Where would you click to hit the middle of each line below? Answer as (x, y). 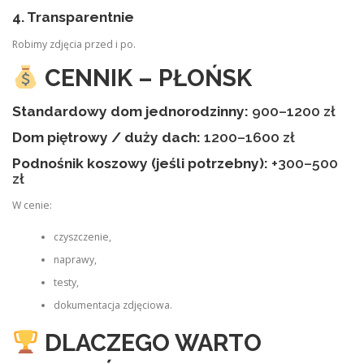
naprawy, (75, 259)
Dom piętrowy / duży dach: (106, 137)
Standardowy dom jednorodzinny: (130, 111)
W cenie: (32, 206)
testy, (66, 282)
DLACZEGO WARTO (153, 342)
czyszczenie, (82, 236)
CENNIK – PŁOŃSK (148, 78)
